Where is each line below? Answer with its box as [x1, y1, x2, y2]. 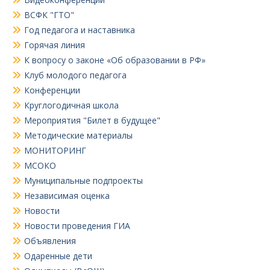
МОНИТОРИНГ [24, 144, 86, 156]
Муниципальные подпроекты [24, 174, 143, 186]
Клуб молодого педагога [24, 69, 127, 81]
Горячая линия [24, 39, 85, 51]
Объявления [24, 234, 76, 246]
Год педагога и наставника [24, 24, 135, 36]
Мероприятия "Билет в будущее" [24, 114, 160, 126]
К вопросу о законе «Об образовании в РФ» [24, 54, 206, 66]
